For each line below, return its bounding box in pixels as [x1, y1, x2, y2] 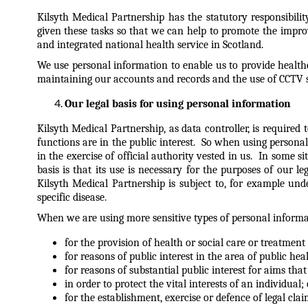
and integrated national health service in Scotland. [36, 38, 263, 51]
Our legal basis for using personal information [64, 98, 291, 110]
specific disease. [36, 191, 107, 203]
